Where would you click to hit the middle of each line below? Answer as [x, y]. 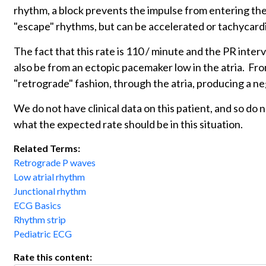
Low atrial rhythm [49, 176]
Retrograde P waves [55, 162]
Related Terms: [48, 148]
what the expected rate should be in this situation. [130, 124]
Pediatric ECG [43, 233]
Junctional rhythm [50, 191]
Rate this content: [54, 256]
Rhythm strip [40, 219]
